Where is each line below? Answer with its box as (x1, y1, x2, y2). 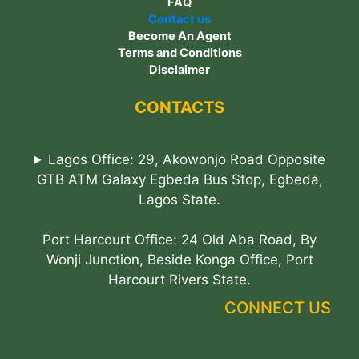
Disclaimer (149, 62, 210, 77)
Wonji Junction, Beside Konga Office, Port (46, 252, 313, 268)
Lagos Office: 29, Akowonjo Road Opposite (48, 151, 325, 168)
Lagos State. (139, 192, 220, 208)
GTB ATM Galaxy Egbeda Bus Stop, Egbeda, (36, 171, 323, 188)
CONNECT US (224, 298, 331, 318)
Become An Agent (127, 28, 232, 43)
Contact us (148, 11, 211, 26)
